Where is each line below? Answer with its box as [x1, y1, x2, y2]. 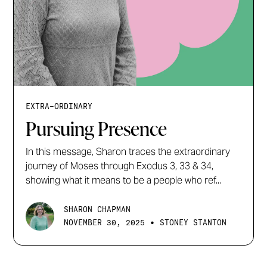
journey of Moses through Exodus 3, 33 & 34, [26, 160, 214, 173]
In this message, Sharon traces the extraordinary [26, 145, 231, 159]
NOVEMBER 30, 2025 [64, 218, 145, 228]
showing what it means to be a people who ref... [26, 174, 222, 187]
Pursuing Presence [26, 115, 167, 142]
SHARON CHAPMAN [64, 204, 131, 215]
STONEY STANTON [160, 218, 227, 228]
